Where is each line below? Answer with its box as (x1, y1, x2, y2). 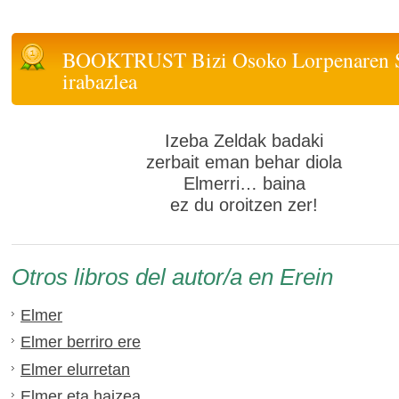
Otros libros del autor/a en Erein (12, 263, 333, 290)
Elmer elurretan (20, 360, 130, 379)
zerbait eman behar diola (146, 152, 343, 173)
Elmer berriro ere (20, 333, 141, 352)
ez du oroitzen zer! (170, 195, 319, 216)
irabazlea (62, 67, 137, 96)
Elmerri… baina (183, 174, 305, 194)
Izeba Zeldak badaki (165, 131, 324, 151)
